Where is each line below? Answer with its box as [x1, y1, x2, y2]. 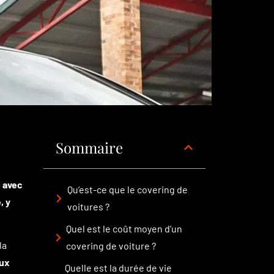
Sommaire [56, 138, 123, 157]
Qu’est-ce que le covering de [67, 183, 188, 195]
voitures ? [67, 201, 110, 212]
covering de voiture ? [66, 240, 157, 251]
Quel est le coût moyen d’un [66, 223, 183, 234]
